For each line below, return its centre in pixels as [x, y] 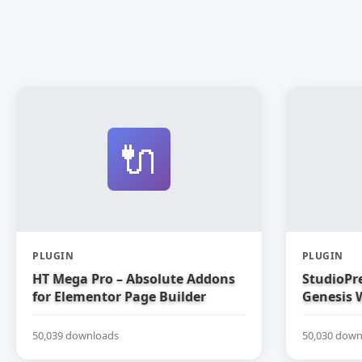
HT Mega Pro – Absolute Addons [134, 279]
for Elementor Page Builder [119, 297]
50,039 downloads [76, 335]
